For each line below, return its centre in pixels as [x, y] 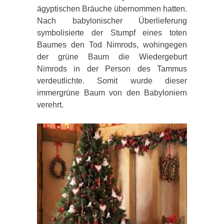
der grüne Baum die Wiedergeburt [112, 56]
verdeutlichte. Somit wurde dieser [112, 80]
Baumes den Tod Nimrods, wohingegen [112, 44]
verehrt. [50, 104]
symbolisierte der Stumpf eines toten [112, 32]
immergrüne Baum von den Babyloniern [112, 92]
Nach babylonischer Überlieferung [112, 20]
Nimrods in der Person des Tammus [112, 68]
